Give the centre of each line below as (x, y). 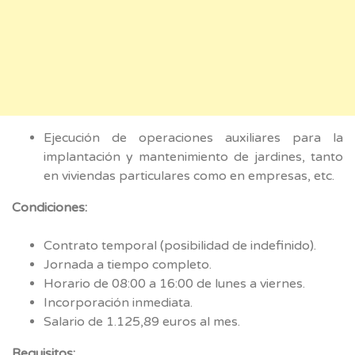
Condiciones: (50, 207)
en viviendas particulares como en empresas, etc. (189, 176)
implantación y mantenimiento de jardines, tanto (193, 157)
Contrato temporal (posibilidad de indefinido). (180, 245)
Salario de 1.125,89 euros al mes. (142, 321)
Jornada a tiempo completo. (128, 264)
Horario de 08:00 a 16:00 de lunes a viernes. (174, 283)
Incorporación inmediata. (118, 302)
